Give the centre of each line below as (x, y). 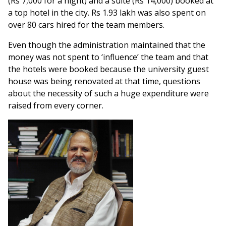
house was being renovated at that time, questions (104, 81)
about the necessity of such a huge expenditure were (108, 94)
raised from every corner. (56, 106)
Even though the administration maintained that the (107, 45)
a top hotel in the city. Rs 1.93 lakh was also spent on (107, 13)
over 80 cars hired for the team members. (86, 25)
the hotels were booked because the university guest (108, 69)
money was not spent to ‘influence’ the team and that (108, 57)
